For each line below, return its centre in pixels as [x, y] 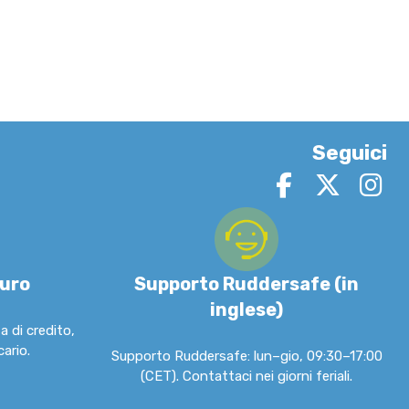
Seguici [350, 153]
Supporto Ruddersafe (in [247, 284]
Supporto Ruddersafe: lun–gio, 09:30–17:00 [246, 357]
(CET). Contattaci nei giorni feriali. [247, 377]
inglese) [247, 310]
